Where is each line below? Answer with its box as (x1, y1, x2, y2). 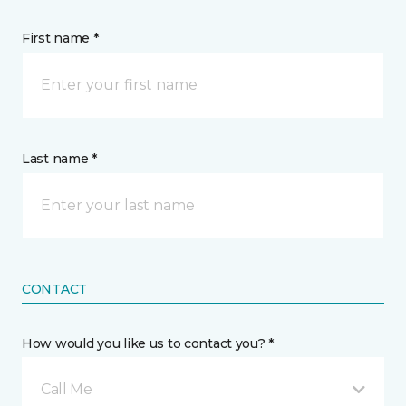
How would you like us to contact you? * (22, 335, 275, 352)
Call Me (41, 381, 92, 398)
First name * (22, 30, 99, 46)
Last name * (22, 150, 97, 167)
